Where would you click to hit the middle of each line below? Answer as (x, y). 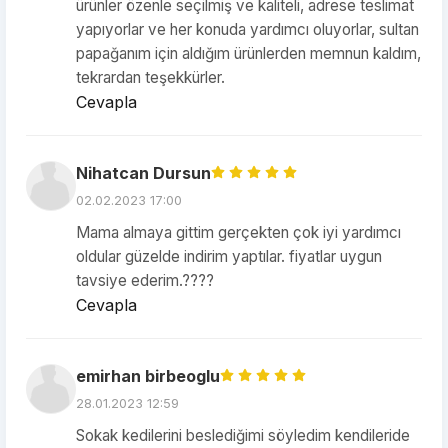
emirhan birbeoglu (148, 376)
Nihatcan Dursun (143, 173)
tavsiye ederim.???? (145, 280)
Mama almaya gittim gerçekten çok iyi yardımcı (238, 232)
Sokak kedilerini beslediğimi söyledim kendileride (243, 435)
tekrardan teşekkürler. (150, 77)
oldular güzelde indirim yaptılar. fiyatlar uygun (229, 256)
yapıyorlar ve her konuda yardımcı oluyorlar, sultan (247, 29)
